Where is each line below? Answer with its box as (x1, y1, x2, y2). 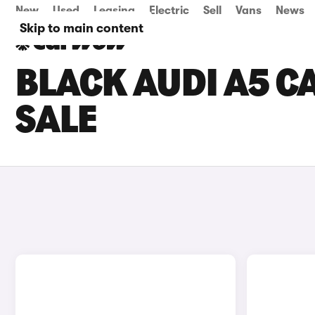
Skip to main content (20, 21, 143, 35)
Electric (149, 4, 189, 17)
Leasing (94, 4, 135, 17)
